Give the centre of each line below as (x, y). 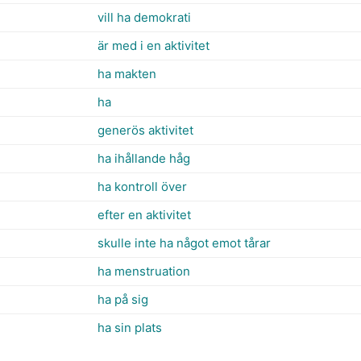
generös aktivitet (145, 130)
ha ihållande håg (144, 158)
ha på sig (123, 299)
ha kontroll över (142, 187)
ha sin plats (130, 328)
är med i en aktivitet (154, 46)
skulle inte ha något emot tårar (184, 243)
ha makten (127, 74)
